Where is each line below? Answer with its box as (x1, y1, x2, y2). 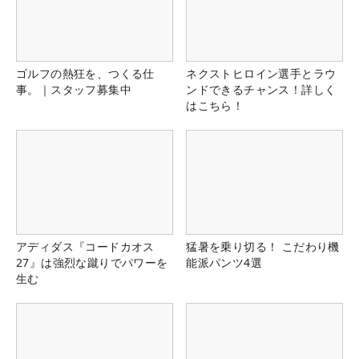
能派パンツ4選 (186, 255, 262, 271)
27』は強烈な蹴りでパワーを (16, 255, 168, 271)
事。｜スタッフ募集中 (16, 82, 131, 98)
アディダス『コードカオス (16, 239, 155, 255)
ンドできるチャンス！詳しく (186, 82, 337, 98)
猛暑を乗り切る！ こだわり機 (186, 239, 340, 255)
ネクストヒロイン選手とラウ (186, 66, 337, 82)
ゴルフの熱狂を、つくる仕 (16, 66, 155, 82)
